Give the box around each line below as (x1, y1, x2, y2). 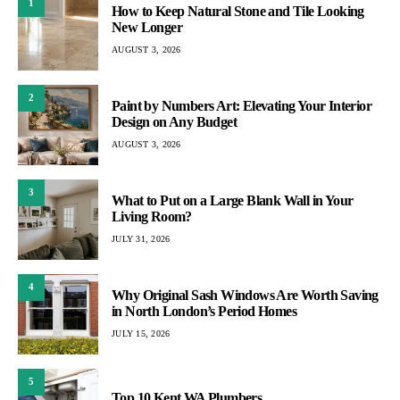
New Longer (112, 20, 183, 36)
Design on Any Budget (112, 114, 237, 130)
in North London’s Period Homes (112, 304, 296, 320)
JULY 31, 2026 (112, 234, 171, 245)
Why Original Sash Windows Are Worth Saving (112, 287, 379, 304)
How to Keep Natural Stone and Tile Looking (112, 4, 364, 20)
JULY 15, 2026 (112, 329, 171, 339)
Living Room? (112, 209, 192, 225)
